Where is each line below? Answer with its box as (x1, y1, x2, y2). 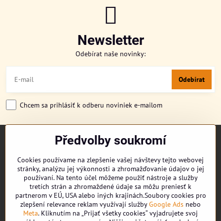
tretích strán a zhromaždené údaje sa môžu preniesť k (30, 182, 191, 191)
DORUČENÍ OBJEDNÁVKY (6, 171, 79, 181)
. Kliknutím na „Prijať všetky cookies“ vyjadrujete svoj (38, 209, 198, 218)
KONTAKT (6, 202, 35, 212)
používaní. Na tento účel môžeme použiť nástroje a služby (23, 173, 198, 182)
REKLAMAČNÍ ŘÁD (6, 182, 60, 191)
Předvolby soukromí (55, 133, 166, 147)
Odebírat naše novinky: (75, 49, 146, 59)
